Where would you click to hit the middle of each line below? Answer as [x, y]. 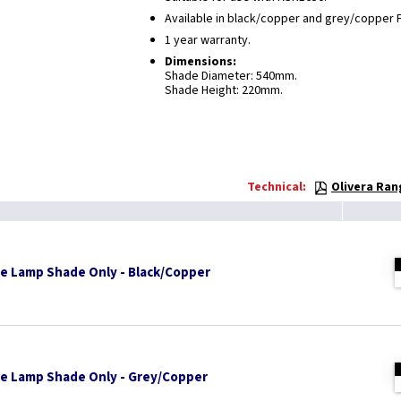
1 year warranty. [207, 40]
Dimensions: [200, 62]
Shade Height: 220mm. [223, 90]
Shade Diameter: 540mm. [230, 76]
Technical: [277, 187]
